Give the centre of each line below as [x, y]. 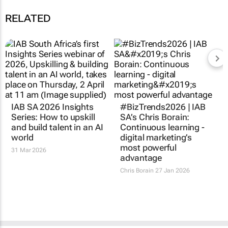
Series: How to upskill [53, 112]
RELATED [28, 18]
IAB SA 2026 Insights [52, 102]
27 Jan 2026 [172, 166]
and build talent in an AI [57, 122]
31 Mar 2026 [29, 145]
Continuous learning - [163, 122]
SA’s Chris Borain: [155, 112]
